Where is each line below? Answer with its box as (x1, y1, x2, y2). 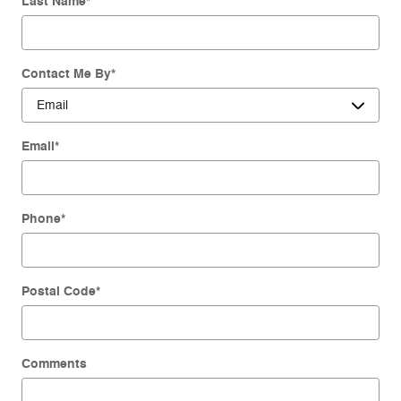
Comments (21, 354, 87, 372)
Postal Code (21, 282, 96, 300)
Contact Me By (21, 64, 111, 82)
